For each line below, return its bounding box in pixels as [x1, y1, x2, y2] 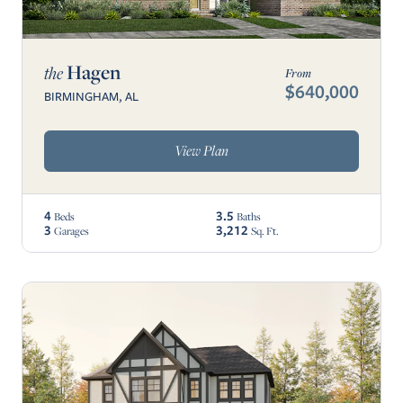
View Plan [175, 140, 228, 161]
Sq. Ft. [251, 223, 279, 237]
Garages [54, 223, 89, 237]
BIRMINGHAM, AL [44, 86, 139, 105]
